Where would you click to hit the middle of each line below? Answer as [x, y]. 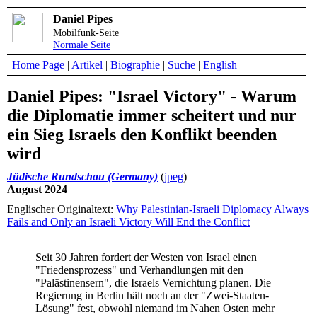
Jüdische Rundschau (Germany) [82, 177]
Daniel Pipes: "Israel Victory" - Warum [152, 97]
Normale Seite [82, 45]
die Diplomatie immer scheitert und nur [152, 116]
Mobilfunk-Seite [86, 33]
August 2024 [37, 190]
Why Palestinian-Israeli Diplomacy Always [212, 209]
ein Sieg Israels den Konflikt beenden [142, 135]
